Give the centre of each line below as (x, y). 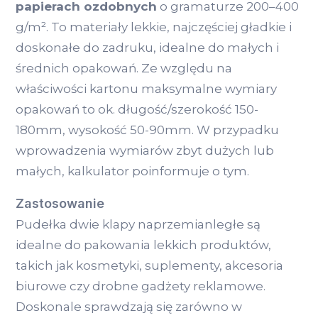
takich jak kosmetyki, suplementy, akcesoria (149, 265)
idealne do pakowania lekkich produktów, (143, 245)
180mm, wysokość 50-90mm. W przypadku (147, 130)
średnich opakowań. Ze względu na (124, 68)
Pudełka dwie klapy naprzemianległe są (138, 224)
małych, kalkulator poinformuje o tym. (135, 171)
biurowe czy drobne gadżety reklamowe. (141, 286)
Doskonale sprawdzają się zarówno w (129, 306)
